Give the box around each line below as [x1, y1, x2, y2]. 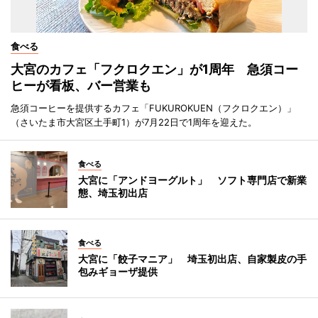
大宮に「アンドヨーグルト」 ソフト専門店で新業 [78, 173, 307, 186]
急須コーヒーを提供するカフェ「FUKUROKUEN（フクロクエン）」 [11, 102, 296, 114]
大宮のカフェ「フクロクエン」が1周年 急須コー [11, 61, 298, 77]
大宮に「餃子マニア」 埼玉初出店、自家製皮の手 [78, 252, 307, 265]
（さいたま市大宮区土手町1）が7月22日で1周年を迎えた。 [11, 116, 257, 128]
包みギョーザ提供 [78, 265, 158, 278]
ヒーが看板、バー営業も [11, 77, 151, 93]
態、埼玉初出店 [78, 186, 148, 199]
